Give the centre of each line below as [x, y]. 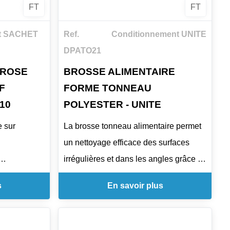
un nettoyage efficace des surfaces [127, 142]
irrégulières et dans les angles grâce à [133, 159]
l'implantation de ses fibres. [113, 175]
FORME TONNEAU [108, 88]
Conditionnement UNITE [159, 34]
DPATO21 [83, 50]
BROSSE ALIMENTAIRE [120, 72]
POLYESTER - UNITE [113, 105]
